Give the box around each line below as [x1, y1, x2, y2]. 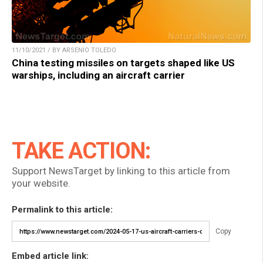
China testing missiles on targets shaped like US [12, 57, 235, 69]
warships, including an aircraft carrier [12, 69, 185, 82]
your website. [12, 177, 70, 190]
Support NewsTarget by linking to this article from [12, 165, 230, 177]
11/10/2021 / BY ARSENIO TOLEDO [12, 46, 116, 55]
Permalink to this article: [12, 204, 113, 215]
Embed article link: [12, 251, 89, 262]
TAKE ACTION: [12, 138, 150, 164]
